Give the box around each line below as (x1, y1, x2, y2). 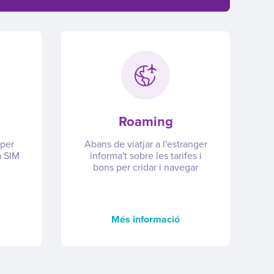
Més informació (111, 213, 180, 226)
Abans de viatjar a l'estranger (84, 138, 207, 150)
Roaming (118, 113, 173, 130)
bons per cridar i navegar (93, 161, 198, 174)
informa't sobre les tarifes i (89, 149, 202, 162)
